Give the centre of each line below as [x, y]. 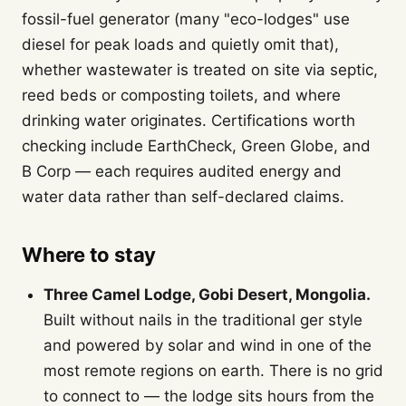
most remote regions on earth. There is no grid [213, 371]
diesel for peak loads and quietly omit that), [180, 44]
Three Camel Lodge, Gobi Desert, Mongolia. [207, 295]
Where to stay [89, 255]
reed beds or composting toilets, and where [181, 95]
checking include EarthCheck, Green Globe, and [196, 146]
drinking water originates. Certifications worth [188, 121]
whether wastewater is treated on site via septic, [200, 70]
